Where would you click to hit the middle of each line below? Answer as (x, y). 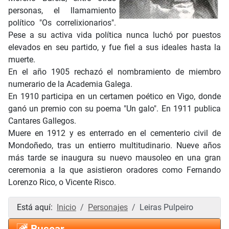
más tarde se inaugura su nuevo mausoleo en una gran (114, 158)
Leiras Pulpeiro (166, 208)
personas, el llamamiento (62, 11)
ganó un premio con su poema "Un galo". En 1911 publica (114, 109)
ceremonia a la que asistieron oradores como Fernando (114, 170)
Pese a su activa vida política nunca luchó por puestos (114, 35)
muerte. (22, 60)
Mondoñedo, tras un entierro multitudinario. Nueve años (114, 146)
